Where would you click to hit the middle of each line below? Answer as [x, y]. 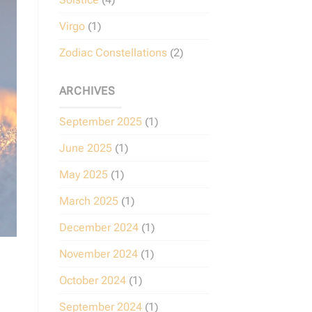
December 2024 [99, 228]
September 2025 [100, 122]
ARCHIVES [87, 91]
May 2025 [83, 175]
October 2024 [92, 281]
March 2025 [88, 201]
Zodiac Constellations [113, 52]
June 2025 [85, 148]
